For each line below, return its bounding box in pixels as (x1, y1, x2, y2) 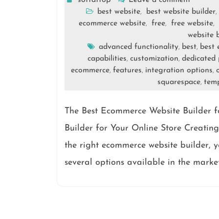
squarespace (157, 78, 200, 87)
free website (171, 20, 213, 28)
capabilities (87, 55, 127, 63)
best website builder (146, 8, 216, 16)
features (112, 66, 142, 75)
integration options (145, 66, 213, 75)
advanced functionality (98, 43, 178, 51)
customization (130, 55, 178, 63)
